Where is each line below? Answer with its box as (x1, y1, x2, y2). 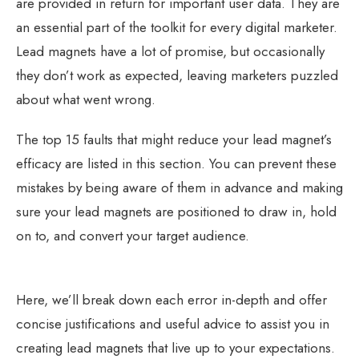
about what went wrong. (16, 89, 155, 109)
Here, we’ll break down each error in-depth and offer (16, 289, 327, 309)
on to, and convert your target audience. (16, 225, 249, 245)
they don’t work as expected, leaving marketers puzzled (16, 65, 338, 85)
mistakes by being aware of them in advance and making (16, 177, 343, 197)
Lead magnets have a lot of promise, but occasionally (16, 41, 325, 61)
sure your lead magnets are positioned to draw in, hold (16, 201, 337, 221)
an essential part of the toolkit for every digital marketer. (16, 17, 337, 37)
